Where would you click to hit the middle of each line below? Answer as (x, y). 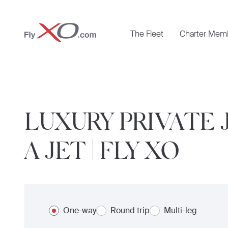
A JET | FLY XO (102, 149)
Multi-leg (180, 210)
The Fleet (147, 34)
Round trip (130, 210)
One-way (80, 210)
